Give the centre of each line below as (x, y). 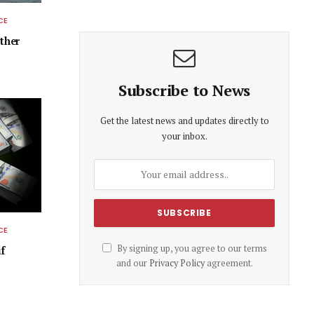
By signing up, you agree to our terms (191, 248)
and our (132, 263)
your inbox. (184, 136)
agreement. (228, 263)
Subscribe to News (184, 90)
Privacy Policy (177, 263)
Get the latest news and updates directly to (184, 120)
